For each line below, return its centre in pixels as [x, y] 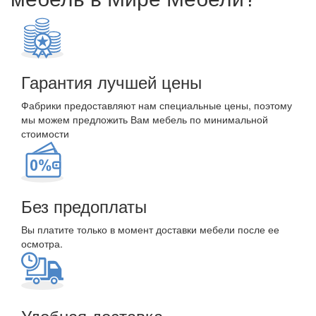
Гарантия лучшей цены [111, 81]
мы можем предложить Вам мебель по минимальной [145, 119]
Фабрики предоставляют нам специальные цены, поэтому [157, 105]
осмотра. [42, 243]
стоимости [45, 133]
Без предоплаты [84, 206]
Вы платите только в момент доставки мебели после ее [150, 229]
